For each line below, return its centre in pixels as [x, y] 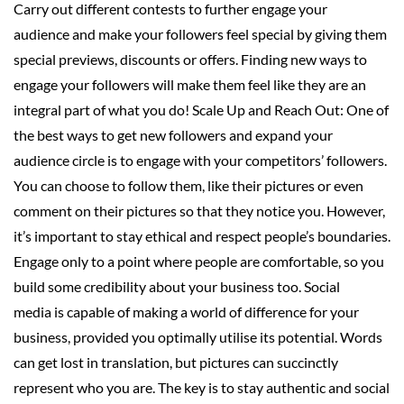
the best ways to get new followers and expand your [173, 134]
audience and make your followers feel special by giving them [200, 33]
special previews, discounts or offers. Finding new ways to [190, 59]
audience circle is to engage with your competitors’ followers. [200, 160]
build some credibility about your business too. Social [177, 286]
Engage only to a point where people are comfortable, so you [199, 261]
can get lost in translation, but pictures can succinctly [176, 362]
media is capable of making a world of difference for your [186, 311]
